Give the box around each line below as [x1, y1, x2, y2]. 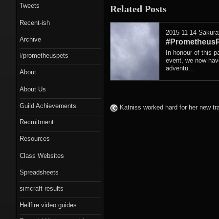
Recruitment [20, 118, 54, 126]
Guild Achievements [20, 102, 76, 109]
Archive [20, 35, 41, 43]
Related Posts [110, 3, 167, 14]
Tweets [20, 1, 40, 9]
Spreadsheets [20, 168, 59, 176]
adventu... [166, 64, 194, 72]
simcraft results [20, 185, 64, 192]
